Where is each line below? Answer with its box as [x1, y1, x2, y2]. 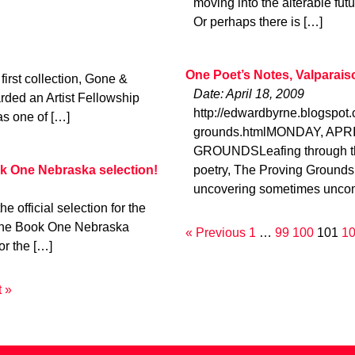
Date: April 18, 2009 [193, 86, 304, 101]
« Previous [185, 225, 246, 239]
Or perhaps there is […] [193, 15, 323, 29]
